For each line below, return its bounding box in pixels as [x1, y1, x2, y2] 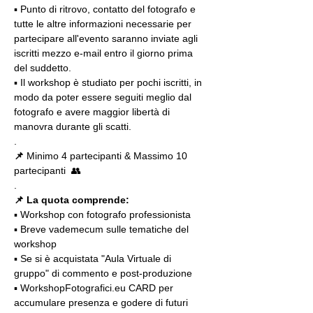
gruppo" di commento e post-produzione [14, 268, 192, 279]
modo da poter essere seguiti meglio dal [14, 92, 194, 103]
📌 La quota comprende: [14, 194, 129, 205]
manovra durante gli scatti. [14, 121, 131, 132]
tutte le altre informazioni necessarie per [14, 18, 194, 29]
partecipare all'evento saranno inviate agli [14, 33, 201, 44]
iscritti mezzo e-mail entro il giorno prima [14, 48, 196, 59]
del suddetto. [14, 62, 71, 73]
